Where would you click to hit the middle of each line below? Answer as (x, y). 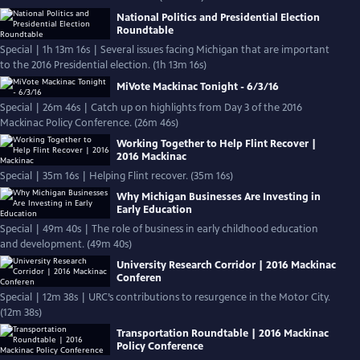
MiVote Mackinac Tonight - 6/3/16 (198, 87)
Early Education (154, 209)
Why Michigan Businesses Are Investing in (219, 196)
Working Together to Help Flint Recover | (217, 143)
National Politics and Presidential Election (218, 17)
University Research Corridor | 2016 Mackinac (226, 265)
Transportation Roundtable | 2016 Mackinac (223, 333)
